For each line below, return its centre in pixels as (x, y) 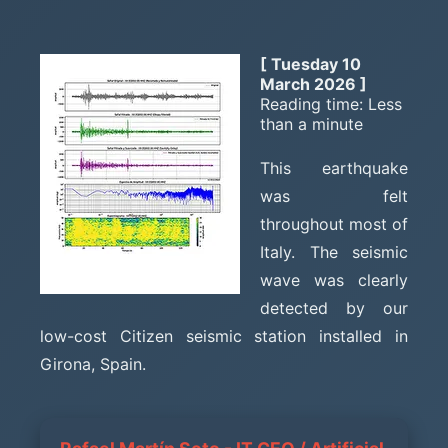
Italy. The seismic (334, 252)
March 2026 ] (313, 84)
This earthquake (334, 168)
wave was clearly (334, 280)
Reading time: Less (331, 104)
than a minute (311, 124)
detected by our (334, 308)
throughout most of (334, 224)
